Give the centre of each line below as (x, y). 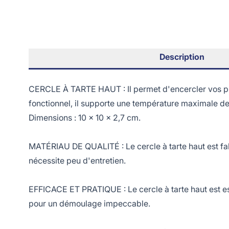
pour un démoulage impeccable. (89, 203)
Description (182, 56)
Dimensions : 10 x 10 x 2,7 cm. (85, 117)
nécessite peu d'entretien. (77, 160)
